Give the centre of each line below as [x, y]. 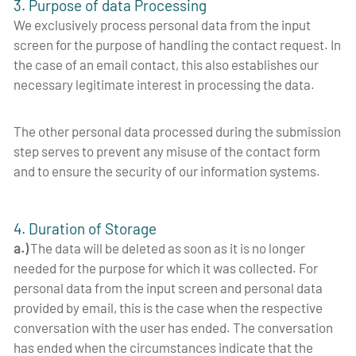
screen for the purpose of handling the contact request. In [177, 45]
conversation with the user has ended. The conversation [173, 327]
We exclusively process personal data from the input [162, 25]
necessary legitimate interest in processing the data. [165, 85]
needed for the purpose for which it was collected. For [166, 267]
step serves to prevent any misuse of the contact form [167, 151]
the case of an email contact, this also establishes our [166, 65]
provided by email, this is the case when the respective [168, 307]
